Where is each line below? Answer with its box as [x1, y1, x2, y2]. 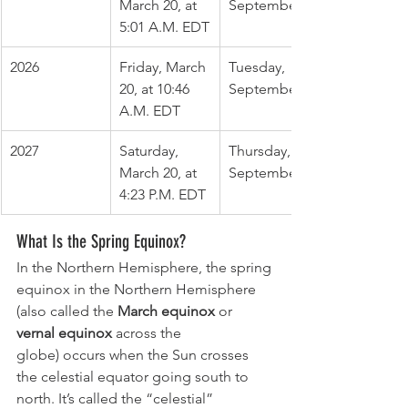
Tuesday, [229, 57, 289, 76]
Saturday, [119, 141, 182, 159]
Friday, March [119, 57, 209, 76]
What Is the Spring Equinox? [16, 229, 186, 252]
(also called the [16, 301, 117, 320]
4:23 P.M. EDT [119, 185, 206, 203]
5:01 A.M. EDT [119, 17, 209, 36]
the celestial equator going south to [16, 367, 252, 385]
